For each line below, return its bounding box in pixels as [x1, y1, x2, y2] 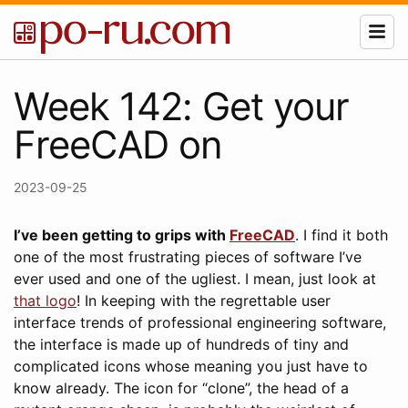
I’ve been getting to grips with [14, 226, 229, 244]
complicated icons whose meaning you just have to [14, 357, 368, 375]
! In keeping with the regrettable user [76, 291, 331, 310]
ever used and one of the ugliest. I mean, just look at [14, 270, 376, 288]
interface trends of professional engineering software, [14, 313, 386, 331]
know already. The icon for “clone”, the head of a [14, 379, 349, 397]
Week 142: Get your [14, 83, 349, 129]
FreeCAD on [14, 121, 222, 168]
